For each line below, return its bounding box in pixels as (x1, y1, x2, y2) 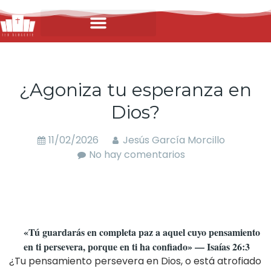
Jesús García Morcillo (123, 132, 225, 147)
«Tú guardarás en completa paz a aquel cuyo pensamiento (24, 224, 260, 239)
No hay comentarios (88, 147, 185, 162)
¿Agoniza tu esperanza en (19, 78, 252, 101)
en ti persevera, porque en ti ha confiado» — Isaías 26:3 (24, 239, 250, 253)
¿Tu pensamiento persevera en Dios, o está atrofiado (9, 253, 261, 268)
